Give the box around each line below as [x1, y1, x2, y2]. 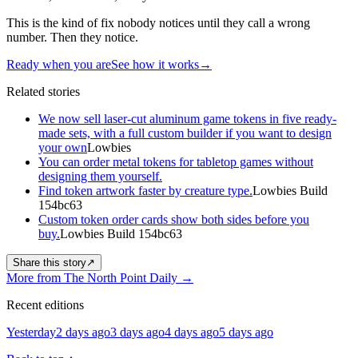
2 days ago [56, 324, 110, 339]
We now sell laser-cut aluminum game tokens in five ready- [38, 111, 336, 125]
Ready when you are [6, 57, 111, 71]
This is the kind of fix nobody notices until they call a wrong [6, 15, 310, 30]
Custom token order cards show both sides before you [38, 212, 309, 226]
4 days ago [165, 324, 219, 339]
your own [38, 140, 87, 154]
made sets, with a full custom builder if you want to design [38, 125, 332, 140]
